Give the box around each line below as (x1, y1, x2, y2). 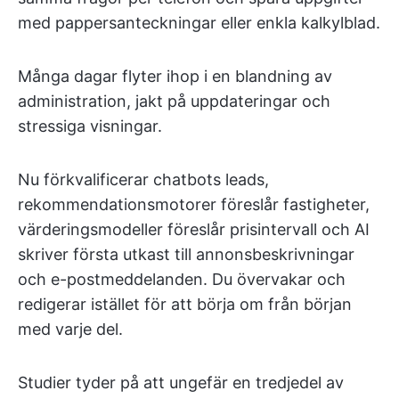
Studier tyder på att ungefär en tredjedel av (18, 373, 344, 392)
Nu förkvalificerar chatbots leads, (18, 170, 269, 189)
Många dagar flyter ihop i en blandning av (18, 67, 332, 85)
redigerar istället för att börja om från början (18, 295, 352, 313)
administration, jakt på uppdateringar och (18, 92, 330, 110)
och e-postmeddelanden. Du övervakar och (18, 270, 346, 289)
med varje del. (18, 320, 123, 338)
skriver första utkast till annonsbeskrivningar (18, 245, 354, 264)
